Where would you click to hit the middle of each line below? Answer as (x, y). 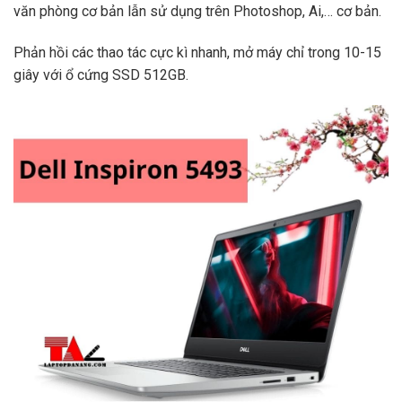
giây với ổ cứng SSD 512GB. (101, 75)
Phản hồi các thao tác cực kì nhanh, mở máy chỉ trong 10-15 (197, 53)
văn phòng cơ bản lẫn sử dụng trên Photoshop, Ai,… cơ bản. (197, 12)
